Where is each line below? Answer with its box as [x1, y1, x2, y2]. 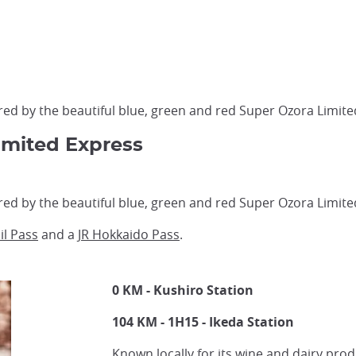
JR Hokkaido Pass [78, 226, 180, 243]
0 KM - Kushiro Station [111, 281, 253, 299]
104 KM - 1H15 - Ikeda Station [111, 313, 294, 331]
